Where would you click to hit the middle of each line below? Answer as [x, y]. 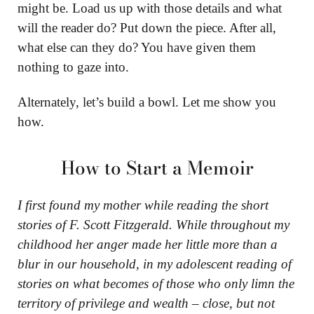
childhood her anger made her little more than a [148, 244]
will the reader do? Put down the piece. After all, [147, 27]
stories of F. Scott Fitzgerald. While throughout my [153, 224]
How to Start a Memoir [157, 168]
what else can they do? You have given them [137, 47]
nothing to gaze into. [73, 67]
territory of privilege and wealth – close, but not [146, 303]
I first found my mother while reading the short [143, 205]
